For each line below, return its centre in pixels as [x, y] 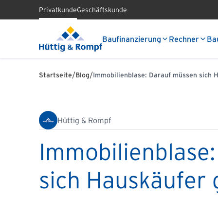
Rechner [184, 39]
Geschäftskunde [102, 10]
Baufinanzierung [132, 39]
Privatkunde [58, 10]
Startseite [55, 75]
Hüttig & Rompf [84, 120]
